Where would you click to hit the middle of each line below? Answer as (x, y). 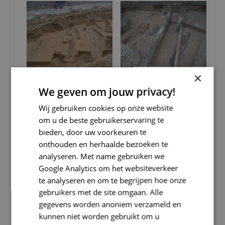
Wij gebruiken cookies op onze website (106, 107)
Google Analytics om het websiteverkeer (108, 168)
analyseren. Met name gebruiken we (102, 156)
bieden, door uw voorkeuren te (93, 132)
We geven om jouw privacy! (107, 91)
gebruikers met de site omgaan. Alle (101, 192)
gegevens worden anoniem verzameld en (110, 204)
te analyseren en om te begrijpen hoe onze (113, 180)
